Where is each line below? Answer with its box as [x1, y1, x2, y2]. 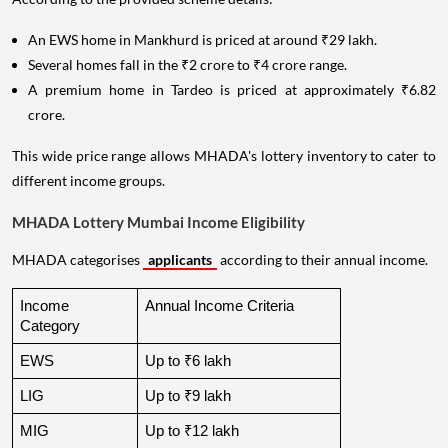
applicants [148, 251, 212, 269]
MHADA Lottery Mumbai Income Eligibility [12, 213, 305, 232]
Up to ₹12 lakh [145, 423, 239, 440]
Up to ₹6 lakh [145, 353, 231, 370]
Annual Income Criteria [145, 298, 294, 315]
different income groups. [12, 172, 165, 190]
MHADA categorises [12, 251, 143, 269]
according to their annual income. [217, 251, 428, 269]
